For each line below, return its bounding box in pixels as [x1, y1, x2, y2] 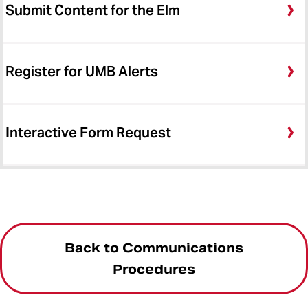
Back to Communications [65, 239, 243, 256]
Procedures [113, 261, 195, 277]
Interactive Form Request [5, 123, 171, 142]
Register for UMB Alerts [5, 62, 158, 80]
